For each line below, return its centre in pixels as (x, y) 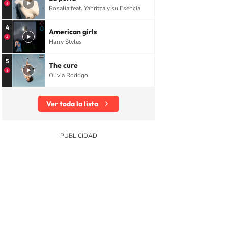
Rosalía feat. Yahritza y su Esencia (95, 8)
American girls (73, 32)
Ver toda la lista (72, 104)
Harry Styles (65, 42)
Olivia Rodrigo (68, 76)
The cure (63, 65)
